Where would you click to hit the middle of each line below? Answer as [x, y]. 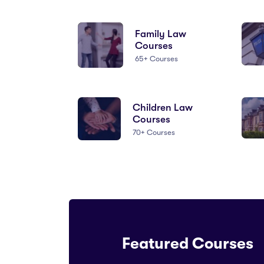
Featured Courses [188, 244]
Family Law [161, 34]
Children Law [162, 107]
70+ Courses [154, 132]
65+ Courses [157, 58]
